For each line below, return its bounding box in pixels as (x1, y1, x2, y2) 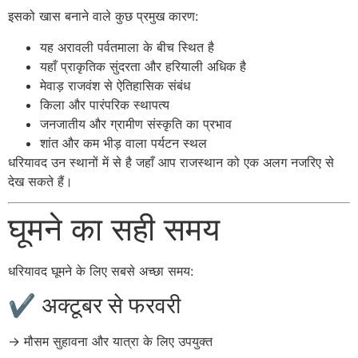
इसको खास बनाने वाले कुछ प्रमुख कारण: (8, 8, 198, 25)
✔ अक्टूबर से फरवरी (8, 291, 181, 319)
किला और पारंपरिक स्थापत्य (40, 96, 169, 113)
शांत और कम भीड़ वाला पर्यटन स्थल (40, 134, 207, 151)
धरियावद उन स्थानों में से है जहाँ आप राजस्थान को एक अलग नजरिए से (8, 153, 334, 170)
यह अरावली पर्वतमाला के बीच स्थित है (40, 38, 214, 55)
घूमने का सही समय (8, 209, 220, 249)
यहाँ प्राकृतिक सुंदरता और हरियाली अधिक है (40, 58, 246, 74)
